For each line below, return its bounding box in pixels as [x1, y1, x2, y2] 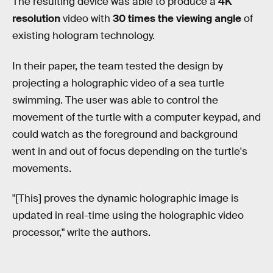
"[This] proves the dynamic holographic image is [12, 192, 239, 205]
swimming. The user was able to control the [12, 93, 218, 107]
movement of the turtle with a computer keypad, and [12, 110, 261, 124]
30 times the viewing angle [113, 12, 241, 26]
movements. [12, 161, 71, 175]
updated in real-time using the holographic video [12, 209, 244, 222]
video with [60, 12, 113, 26]
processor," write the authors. [12, 226, 151, 239]
